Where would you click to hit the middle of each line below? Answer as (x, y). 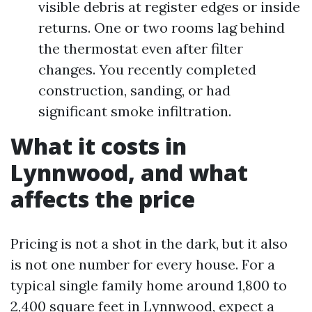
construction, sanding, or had (134, 90)
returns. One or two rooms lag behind (162, 27)
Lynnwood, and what (129, 172)
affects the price (103, 198)
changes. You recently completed (147, 69)
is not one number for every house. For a (143, 264)
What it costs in (99, 146)
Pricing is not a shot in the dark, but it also (149, 243)
